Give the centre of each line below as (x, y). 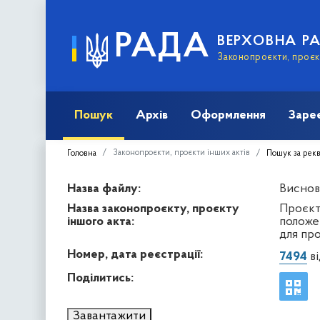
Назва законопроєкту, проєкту (153, 209)
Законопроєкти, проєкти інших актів (181, 152)
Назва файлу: (104, 189)
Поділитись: (100, 278)
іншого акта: (101, 221)
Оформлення (228, 115)
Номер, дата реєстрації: (135, 254)
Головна (82, 153)
